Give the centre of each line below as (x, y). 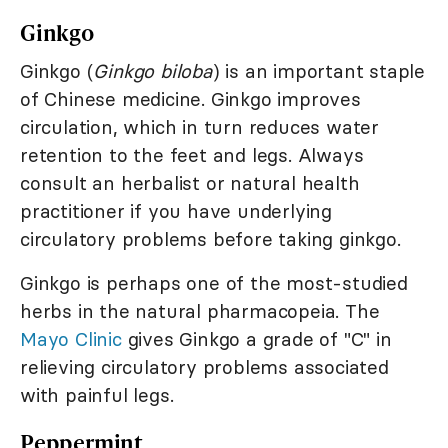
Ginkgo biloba (152, 71)
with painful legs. (97, 395)
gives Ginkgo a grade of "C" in (256, 339)
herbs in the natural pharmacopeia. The (200, 311)
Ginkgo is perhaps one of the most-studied (214, 283)
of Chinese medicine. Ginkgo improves (190, 99)
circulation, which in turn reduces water (199, 127)
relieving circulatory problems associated (204, 367)
